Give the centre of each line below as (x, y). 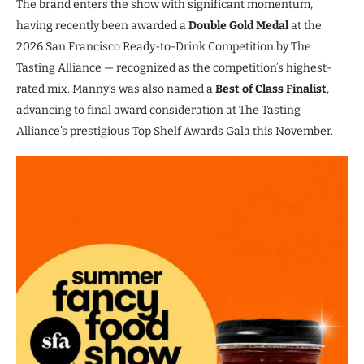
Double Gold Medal (238, 26)
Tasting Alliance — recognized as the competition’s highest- (174, 68)
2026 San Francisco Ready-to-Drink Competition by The (164, 47)
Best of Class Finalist (271, 89)
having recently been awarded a (102, 26)
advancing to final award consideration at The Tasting (158, 110)
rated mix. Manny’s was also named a (116, 89)
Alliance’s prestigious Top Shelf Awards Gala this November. (175, 131)
